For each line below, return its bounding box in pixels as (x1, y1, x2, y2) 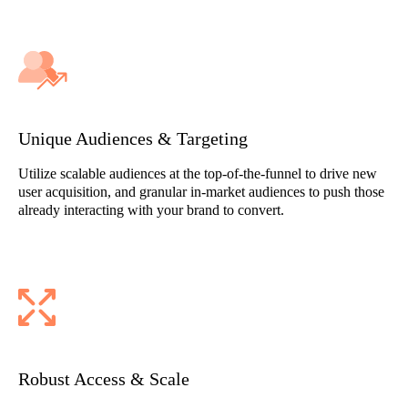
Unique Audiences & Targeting (18, 128, 248, 148)
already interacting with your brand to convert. (18, 202, 284, 218)
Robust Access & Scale (18, 369, 189, 389)
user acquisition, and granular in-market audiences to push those (18, 184, 384, 199)
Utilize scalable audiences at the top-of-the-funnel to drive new (18, 166, 377, 181)
